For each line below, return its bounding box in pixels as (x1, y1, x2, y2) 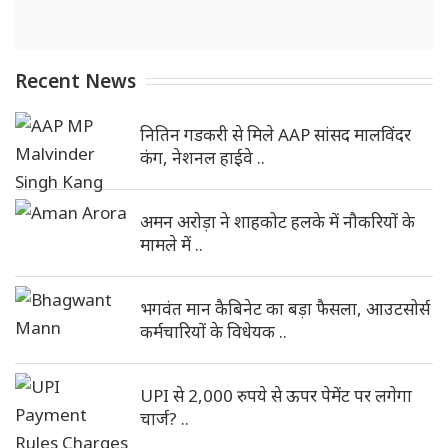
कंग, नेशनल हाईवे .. (140, 146, 265, 169)
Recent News (15, 68, 136, 94)
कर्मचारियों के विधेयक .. (140, 320, 287, 343)
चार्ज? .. (140, 407, 189, 430)
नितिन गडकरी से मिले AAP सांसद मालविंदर (140, 123, 411, 146)
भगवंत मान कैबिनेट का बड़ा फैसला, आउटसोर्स (140, 297, 430, 320)
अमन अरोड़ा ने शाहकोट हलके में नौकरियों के (140, 210, 415, 233)
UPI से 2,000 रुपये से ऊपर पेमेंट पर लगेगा (140, 384, 412, 407)
